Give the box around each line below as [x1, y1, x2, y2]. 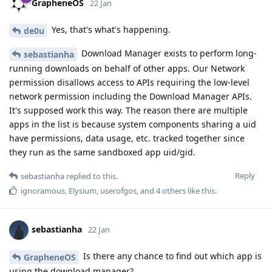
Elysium [69, 185, 97, 196]
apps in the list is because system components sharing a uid [9, 118, 256, 130]
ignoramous [21, 185, 65, 196]
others [160, 185, 186, 196]
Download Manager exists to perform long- [79, 47, 257, 59]
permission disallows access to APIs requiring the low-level [9, 76, 250, 88]
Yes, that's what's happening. [49, 24, 171, 36]
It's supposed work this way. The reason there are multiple [9, 104, 248, 116]
